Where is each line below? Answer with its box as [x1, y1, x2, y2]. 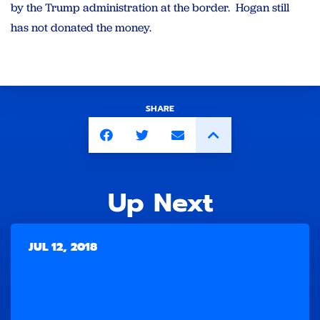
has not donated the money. [11, 20, 151, 36]
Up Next [107, 182, 213, 223]
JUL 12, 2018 [29, 238, 97, 256]
